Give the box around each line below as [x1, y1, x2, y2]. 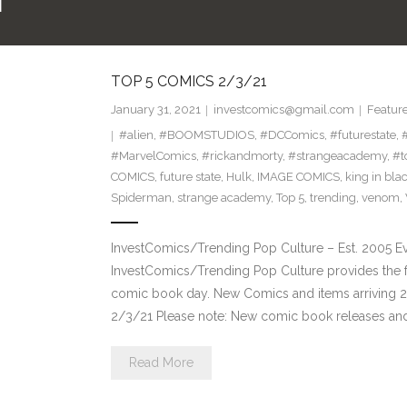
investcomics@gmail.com [213, 103, 354, 117]
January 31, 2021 [110, 103, 201, 117]
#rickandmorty [201, 149, 283, 164]
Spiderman [110, 191, 172, 205]
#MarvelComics [110, 149, 196, 164]
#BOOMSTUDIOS [158, 128, 254, 143]
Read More [128, 355, 194, 371]
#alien [118, 128, 154, 143]
